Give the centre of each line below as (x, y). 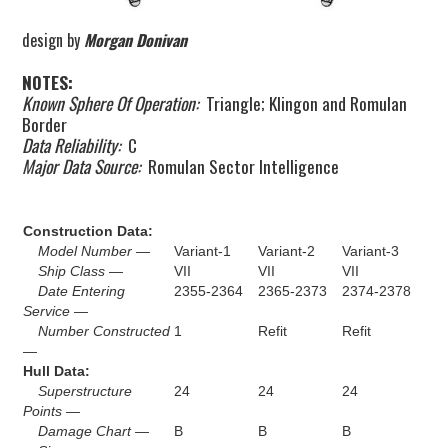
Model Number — (93, 250)
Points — (51, 410)
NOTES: (48, 81)
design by (53, 39)
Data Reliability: (71, 144)
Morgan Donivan (136, 39)
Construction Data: (87, 230)
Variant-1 (202, 250)
